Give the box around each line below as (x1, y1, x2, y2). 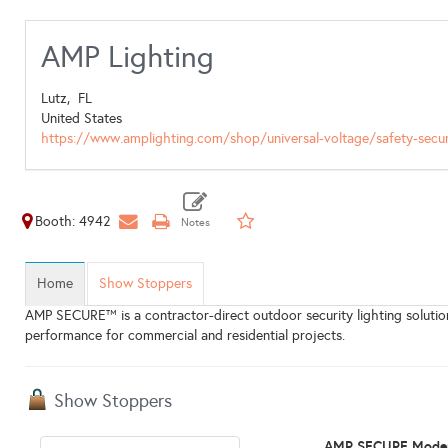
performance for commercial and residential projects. (25, 327, 345, 344)
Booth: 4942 (35, 213, 110, 230)
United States (41, 110, 122, 127)
